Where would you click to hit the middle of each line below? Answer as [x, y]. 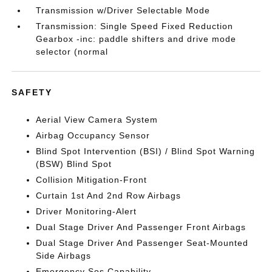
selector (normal [72, 52]
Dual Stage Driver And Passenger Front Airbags [141, 227]
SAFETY [32, 92]
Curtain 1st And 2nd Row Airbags [109, 195]
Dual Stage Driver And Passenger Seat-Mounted [142, 243]
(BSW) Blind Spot [74, 164]
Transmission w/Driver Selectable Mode [123, 10]
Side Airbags [64, 256]
